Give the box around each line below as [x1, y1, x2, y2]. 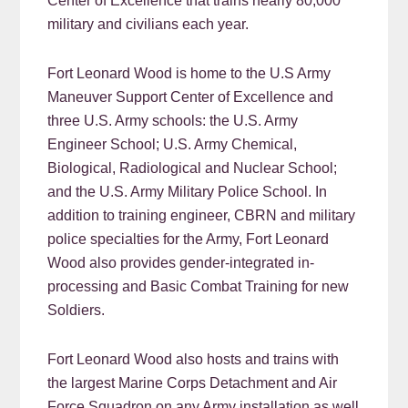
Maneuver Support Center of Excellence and [47, 89, 334, 106]
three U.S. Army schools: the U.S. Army [47, 113, 299, 129]
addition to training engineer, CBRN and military [47, 208, 356, 224]
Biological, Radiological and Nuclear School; [47, 160, 338, 177]
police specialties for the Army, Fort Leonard [47, 231, 330, 248]
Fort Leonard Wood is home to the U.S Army [47, 66, 331, 82]
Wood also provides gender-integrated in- [47, 255, 315, 271]
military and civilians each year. [47, 16, 250, 33]
